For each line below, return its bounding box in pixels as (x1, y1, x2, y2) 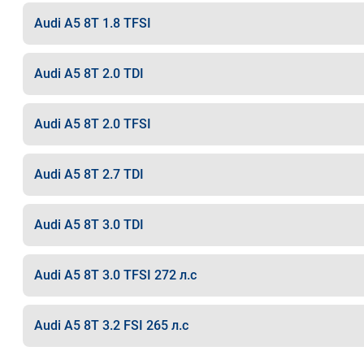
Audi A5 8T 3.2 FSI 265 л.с (33, 318, 188, 333)
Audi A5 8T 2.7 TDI (33, 167, 144, 182)
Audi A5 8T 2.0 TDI (33, 66, 144, 81)
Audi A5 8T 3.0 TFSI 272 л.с (33, 267, 197, 283)
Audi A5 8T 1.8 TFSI (33, 15, 151, 31)
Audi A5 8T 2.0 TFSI (33, 116, 151, 132)
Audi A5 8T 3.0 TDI (33, 217, 144, 232)
